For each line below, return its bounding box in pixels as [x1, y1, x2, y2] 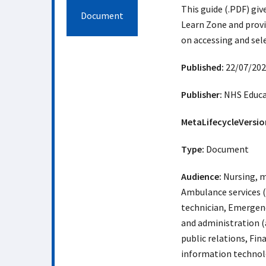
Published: [180, 61, 224, 73]
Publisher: [180, 88, 222, 100]
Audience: [180, 170, 221, 182]
